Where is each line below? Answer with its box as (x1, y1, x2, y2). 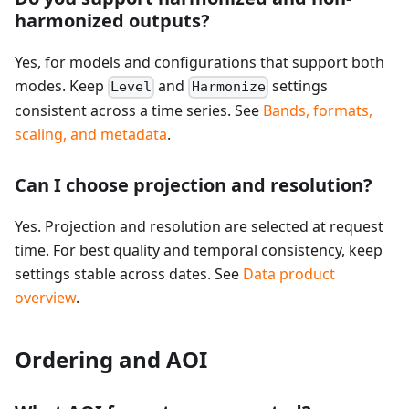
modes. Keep (15, 76, 108, 97)
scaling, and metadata (15, 124, 167, 145)
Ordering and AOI (15, 344, 207, 375)
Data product (243, 264, 335, 285)
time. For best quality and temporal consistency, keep (15, 240, 383, 261)
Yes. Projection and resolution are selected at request (15, 216, 383, 237)
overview (15, 288, 76, 309)
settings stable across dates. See (15, 264, 243, 285)
